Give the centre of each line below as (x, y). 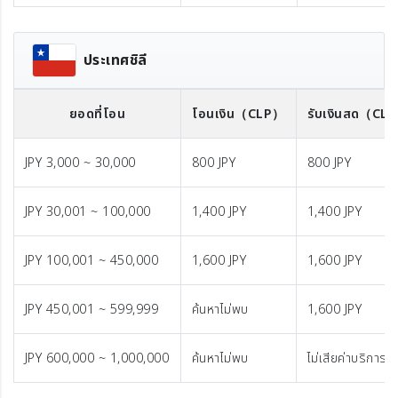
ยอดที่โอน (97, 114)
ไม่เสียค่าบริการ (347, 358)
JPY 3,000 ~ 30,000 (80, 163)
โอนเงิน (214, 114)
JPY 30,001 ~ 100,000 (88, 212)
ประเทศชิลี (115, 60)
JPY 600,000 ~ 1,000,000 (97, 358)
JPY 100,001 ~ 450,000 (92, 261)
